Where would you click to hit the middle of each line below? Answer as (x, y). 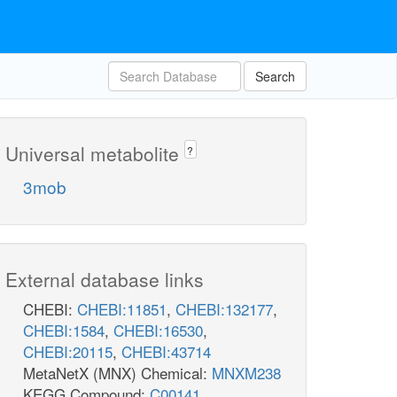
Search (275, 76)
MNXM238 (246, 373)
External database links (105, 280)
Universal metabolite (95, 153)
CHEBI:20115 (68, 352)
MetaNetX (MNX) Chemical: (117, 373)
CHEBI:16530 (158, 331)
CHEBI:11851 (122, 309)
